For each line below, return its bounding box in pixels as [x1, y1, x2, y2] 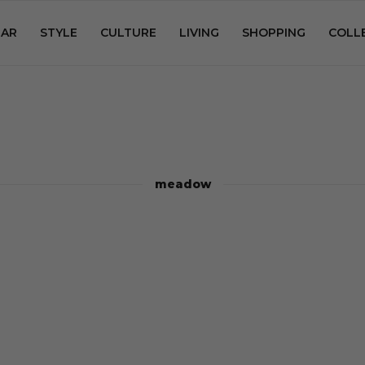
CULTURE [100, 25, 156, 40]
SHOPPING [242, 25, 306, 40]
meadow [154, 177, 211, 191]
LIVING [179, 25, 219, 40]
